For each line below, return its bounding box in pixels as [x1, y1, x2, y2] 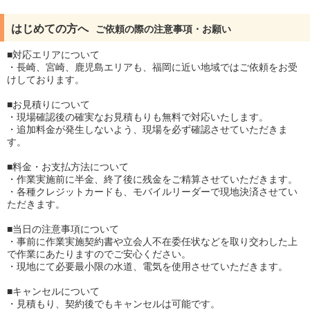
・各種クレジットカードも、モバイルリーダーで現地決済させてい [7, 186, 298, 197]
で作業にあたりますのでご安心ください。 [7, 248, 191, 259]
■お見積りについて [7, 99, 90, 110]
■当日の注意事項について [7, 224, 119, 235]
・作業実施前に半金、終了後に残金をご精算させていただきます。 [7, 174, 298, 185]
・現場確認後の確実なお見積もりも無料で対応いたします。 [7, 111, 268, 122]
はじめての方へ [11, 23, 89, 35]
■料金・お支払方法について [7, 161, 129, 172]
